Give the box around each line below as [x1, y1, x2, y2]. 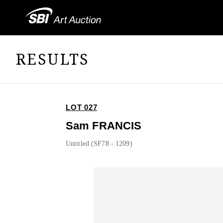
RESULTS [16, 48, 90, 69]
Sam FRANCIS [66, 119, 142, 132]
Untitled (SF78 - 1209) [66, 140, 132, 148]
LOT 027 [66, 103, 98, 112]
